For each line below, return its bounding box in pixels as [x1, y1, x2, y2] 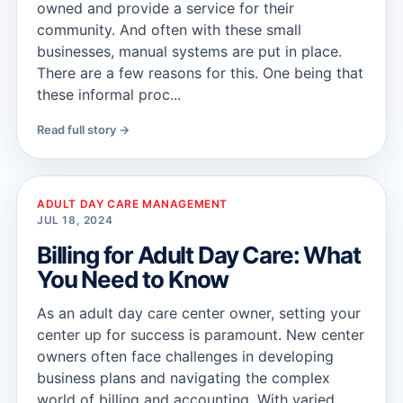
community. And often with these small [37, 21, 301, 39]
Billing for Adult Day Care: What [37, 241, 361, 269]
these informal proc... [37, 85, 181, 103]
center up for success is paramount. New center [37, 326, 364, 344]
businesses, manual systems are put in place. [37, 42, 342, 60]
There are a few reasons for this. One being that [37, 64, 363, 82]
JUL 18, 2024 [37, 213, 113, 227]
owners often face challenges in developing [37, 347, 334, 365]
